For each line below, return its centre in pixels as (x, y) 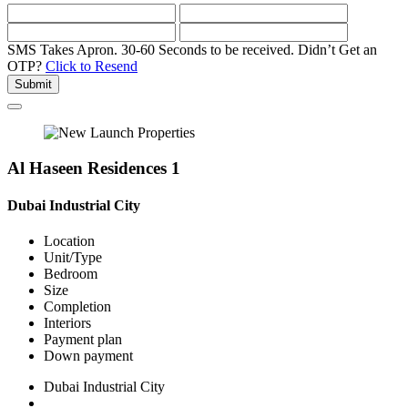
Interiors (67, 323)
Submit (33, 85)
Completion (77, 307)
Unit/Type (73, 258)
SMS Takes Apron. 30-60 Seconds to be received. (151, 50)
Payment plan (83, 340)
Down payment (88, 356)
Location (69, 241)
